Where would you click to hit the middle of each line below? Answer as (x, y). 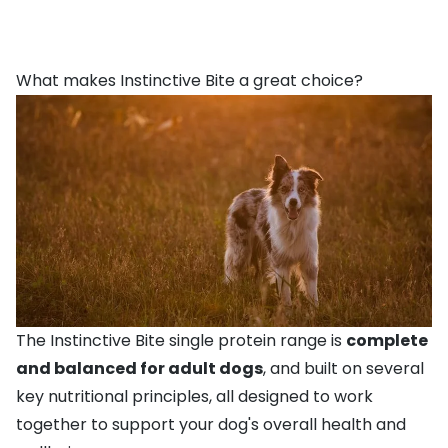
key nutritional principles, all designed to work (194, 396)
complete (387, 340)
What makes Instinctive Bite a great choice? (189, 81)
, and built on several (343, 368)
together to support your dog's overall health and (211, 424)
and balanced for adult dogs (139, 368)
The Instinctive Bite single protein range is (181, 340)
